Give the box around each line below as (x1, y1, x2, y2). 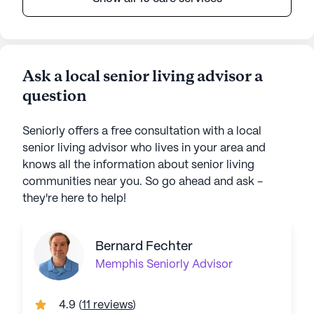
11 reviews (82, 300, 132, 310)
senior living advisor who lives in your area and (22, 143, 266, 153)
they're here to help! (22, 193, 126, 204)
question (22, 86, 87, 107)
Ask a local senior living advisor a (22, 67, 263, 88)
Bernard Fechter (95, 240, 193, 253)
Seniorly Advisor (146, 259, 233, 270)
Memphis (95, 259, 144, 270)
